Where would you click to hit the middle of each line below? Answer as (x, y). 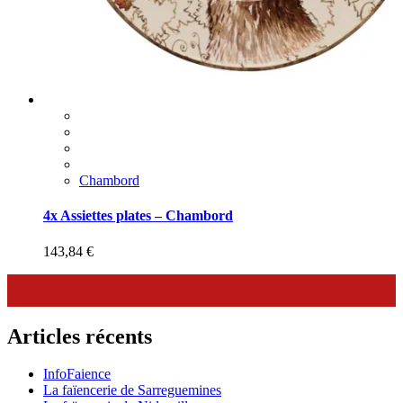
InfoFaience (77, 374)
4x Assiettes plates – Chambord (138, 216)
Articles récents (80, 336)
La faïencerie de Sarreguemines (132, 390)
